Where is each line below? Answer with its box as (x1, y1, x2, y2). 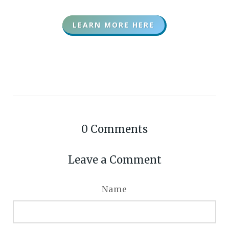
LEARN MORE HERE (73, 19, 154, 30)
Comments (90, 123, 148, 136)
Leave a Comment (67, 153, 162, 167)
